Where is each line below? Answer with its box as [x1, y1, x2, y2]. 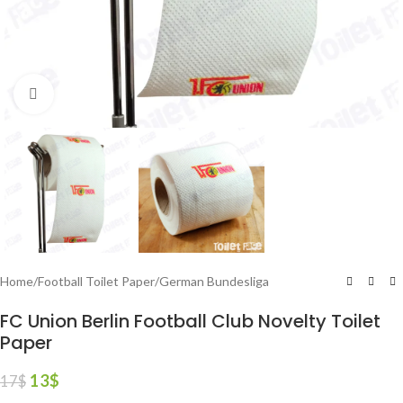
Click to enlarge [53, 86, 139, 101]
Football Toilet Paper [38, 273, 155, 290]
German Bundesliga [159, 273, 269, 290]
